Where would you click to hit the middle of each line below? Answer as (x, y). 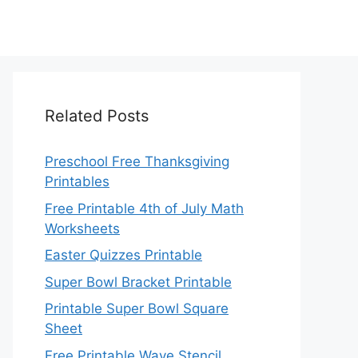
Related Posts (97, 116)
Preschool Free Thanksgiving (137, 161)
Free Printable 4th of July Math (144, 208)
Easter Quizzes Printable (123, 255)
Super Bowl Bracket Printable (138, 282)
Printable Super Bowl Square (137, 308)
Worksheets (82, 228)
